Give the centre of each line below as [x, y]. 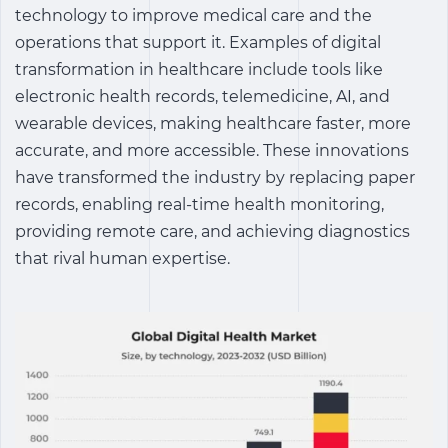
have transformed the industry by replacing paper [215, 177]
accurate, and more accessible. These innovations [212, 150]
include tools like [313, 69]
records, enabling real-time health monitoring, [199, 204]
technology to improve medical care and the [193, 15]
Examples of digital [305, 42]
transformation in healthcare [129, 69]
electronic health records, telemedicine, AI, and [202, 96]
